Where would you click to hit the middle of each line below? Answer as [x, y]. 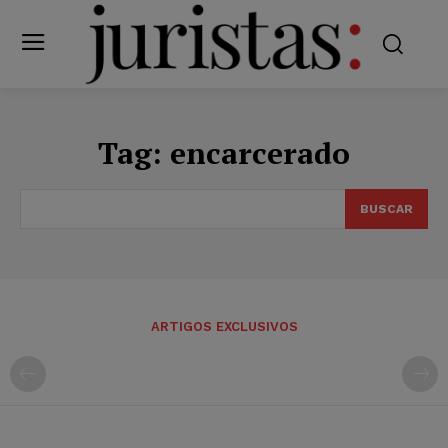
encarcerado [260, 152]
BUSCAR [386, 208]
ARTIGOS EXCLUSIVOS [224, 326]
